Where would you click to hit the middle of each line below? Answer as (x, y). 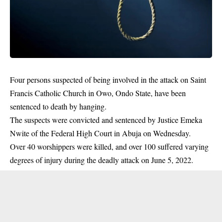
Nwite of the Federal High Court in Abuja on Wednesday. (100, 133)
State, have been (160, 93)
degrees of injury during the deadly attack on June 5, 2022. (102, 160)
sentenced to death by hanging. (58, 106)
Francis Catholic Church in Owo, (63, 93)
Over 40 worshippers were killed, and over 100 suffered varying (109, 146)
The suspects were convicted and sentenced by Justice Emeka (106, 120)
